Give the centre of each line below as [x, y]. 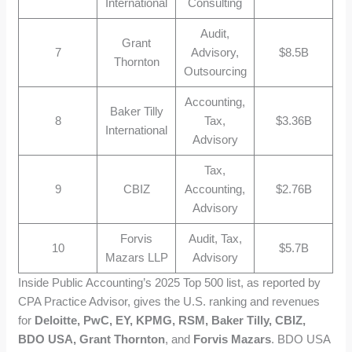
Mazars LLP [136, 257]
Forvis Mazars [233, 339]
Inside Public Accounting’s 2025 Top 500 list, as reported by [170, 282]
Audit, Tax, [215, 238]
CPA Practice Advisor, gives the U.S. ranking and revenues [169, 301]
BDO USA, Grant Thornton [92, 339]
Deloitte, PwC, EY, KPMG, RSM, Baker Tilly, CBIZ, [170, 320]
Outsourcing [215, 71]
